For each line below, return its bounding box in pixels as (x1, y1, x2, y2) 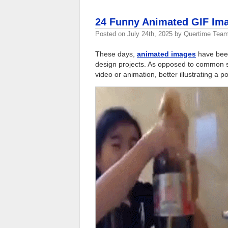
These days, (95, 49, 137, 58)
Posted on (95, 30, 127, 38)
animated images (137, 49, 196, 58)
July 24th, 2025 (127, 30, 173, 38)
